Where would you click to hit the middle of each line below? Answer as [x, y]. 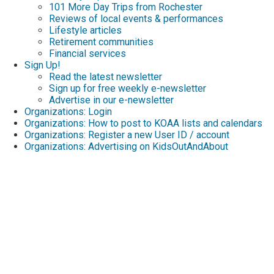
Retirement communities [101, 42]
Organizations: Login [68, 111]
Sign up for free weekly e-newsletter [128, 88]
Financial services [87, 53]
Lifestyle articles [85, 30]
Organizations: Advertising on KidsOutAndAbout [126, 146]
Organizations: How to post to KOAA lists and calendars [143, 123]
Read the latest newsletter [106, 76]
